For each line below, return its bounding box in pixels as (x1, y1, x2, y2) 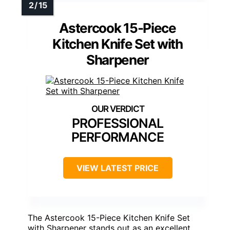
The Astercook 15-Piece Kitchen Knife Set (28, 212, 190, 223)
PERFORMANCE (71, 129, 164, 145)
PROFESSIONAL (72, 115, 163, 131)
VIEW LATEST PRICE (76, 162, 159, 173)
